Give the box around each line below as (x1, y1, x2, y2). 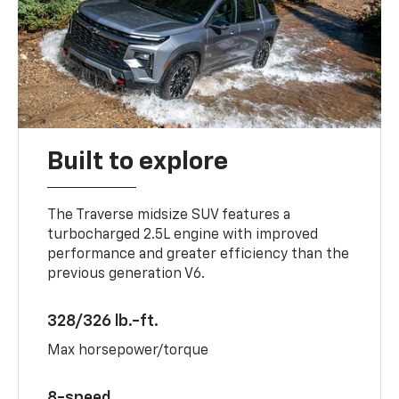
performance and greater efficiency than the (47, 247, 350, 262)
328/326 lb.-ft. (47, 313, 159, 330)
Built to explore (47, 149, 229, 175)
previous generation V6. (47, 266, 206, 281)
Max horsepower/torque (47, 343, 209, 358)
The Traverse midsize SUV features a (47, 208, 291, 223)
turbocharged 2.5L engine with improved (47, 227, 319, 242)
